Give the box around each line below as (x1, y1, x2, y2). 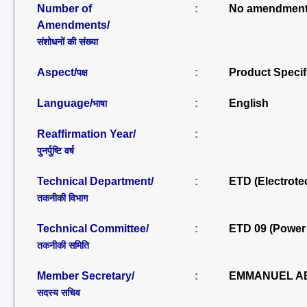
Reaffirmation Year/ (37, 128, 136, 140)
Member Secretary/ (37, 270, 134, 282)
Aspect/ (37, 66, 77, 78)
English (228, 97, 269, 109)
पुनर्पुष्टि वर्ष (37, 145, 74, 156)
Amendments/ (37, 19, 110, 31)
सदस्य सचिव (37, 287, 80, 298)
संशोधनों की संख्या (37, 36, 98, 47)
